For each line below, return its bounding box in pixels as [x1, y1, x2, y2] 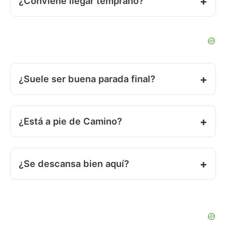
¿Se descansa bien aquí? [19, 158, 129, 169]
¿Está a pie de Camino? [19, 116, 122, 127]
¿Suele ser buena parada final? [19, 73, 155, 85]
